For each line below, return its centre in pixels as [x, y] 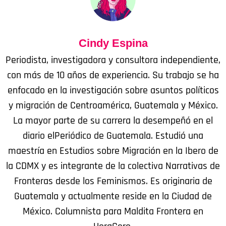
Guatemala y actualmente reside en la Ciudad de [113, 196]
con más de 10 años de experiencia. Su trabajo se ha [113, 75]
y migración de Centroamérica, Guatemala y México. [113, 105]
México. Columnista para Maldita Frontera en [113, 211]
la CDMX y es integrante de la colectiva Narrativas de [113, 166]
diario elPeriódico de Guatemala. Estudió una [113, 135]
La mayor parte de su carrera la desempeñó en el [113, 120]
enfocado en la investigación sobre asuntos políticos [113, 90]
